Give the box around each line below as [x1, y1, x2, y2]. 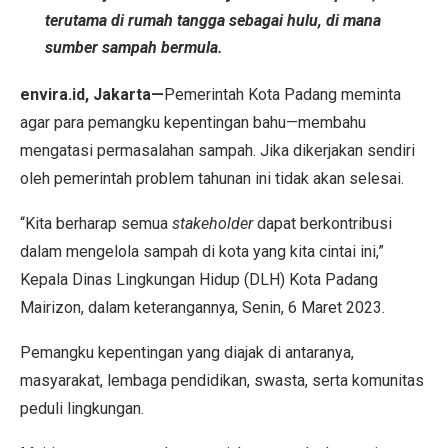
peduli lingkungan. [20, 399, 148, 418]
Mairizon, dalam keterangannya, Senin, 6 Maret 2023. [20, 298, 385, 317]
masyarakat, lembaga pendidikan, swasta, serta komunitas [20, 371, 424, 390]
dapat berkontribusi [257, 214, 392, 233]
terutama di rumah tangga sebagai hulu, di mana [45, 11, 381, 30]
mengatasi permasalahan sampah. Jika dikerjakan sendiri [20, 141, 415, 160]
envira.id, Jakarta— [20, 85, 164, 104]
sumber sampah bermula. [45, 38, 227, 57]
